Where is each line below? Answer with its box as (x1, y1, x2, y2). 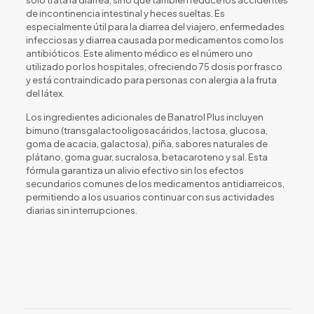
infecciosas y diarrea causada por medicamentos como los (25, 34, 284, 46)
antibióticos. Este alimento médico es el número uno (25, 47, 253, 59)
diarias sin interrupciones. (25, 204, 137, 216)
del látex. (25, 87, 64, 99)
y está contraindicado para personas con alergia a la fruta (25, 74, 277, 86)
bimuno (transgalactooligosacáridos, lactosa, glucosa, (25, 124, 268, 136)
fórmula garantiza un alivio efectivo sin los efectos (25, 164, 244, 176)
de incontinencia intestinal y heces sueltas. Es (25, 7, 225, 19)
